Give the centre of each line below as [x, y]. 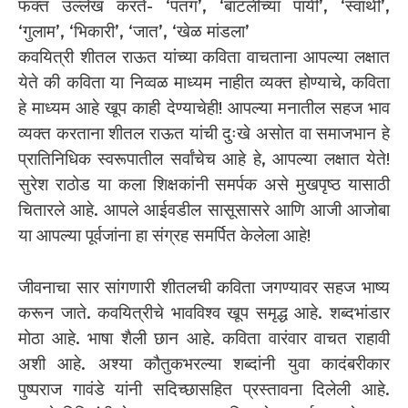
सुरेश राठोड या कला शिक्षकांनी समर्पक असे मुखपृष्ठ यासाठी [204, 185]
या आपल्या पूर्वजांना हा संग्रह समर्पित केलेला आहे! [164, 236]
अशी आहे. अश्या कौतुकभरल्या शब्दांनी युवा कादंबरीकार [204, 363]
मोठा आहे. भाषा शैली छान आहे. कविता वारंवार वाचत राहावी [204, 338]
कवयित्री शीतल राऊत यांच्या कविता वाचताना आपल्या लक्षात [204, 57]
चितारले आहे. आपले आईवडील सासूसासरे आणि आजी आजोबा [204, 210]
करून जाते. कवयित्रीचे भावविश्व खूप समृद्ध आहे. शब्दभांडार [204, 312]
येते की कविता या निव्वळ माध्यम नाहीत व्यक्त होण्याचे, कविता [204, 83]
